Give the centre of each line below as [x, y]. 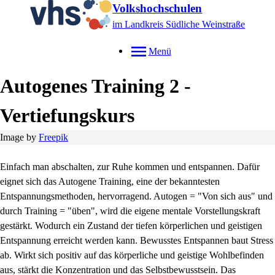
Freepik [53, 137]
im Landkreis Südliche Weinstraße [179, 24]
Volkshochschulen [157, 8]
